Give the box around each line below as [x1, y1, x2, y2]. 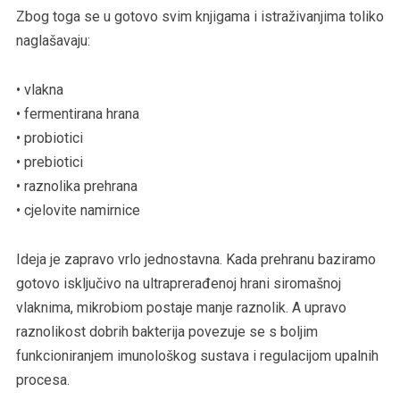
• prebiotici [15, 153, 83, 171]
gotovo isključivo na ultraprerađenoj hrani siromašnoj [15, 274, 341, 292]
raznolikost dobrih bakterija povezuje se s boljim [15, 322, 318, 340]
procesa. [15, 371, 70, 388]
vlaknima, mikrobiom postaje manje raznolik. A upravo [15, 298, 346, 316]
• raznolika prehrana [15, 177, 137, 195]
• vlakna [15, 80, 63, 98]
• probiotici [15, 129, 83, 146]
